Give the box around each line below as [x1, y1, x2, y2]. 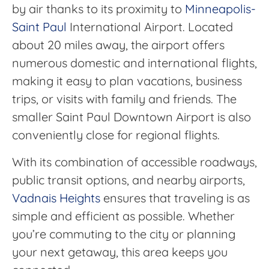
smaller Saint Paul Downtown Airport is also [12, 109, 251, 125]
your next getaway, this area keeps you [12, 244, 228, 259]
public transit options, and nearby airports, [12, 172, 245, 187]
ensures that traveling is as [100, 190, 250, 205]
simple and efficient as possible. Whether [12, 208, 235, 223]
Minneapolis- [185, 1, 256, 17]
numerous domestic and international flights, [12, 55, 257, 71]
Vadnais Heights [12, 190, 100, 205]
